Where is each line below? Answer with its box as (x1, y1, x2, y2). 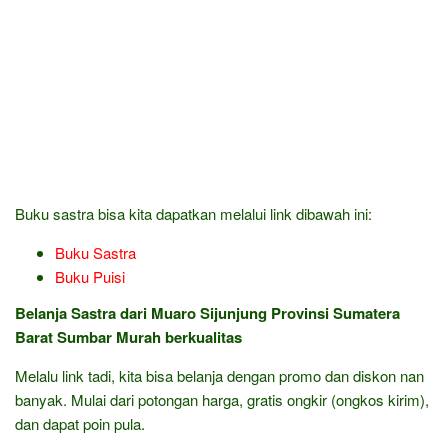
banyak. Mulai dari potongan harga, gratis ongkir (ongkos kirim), (15, 388, 429, 410)
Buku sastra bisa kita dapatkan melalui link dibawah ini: (15, 203, 372, 224)
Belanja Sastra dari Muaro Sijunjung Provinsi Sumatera (15, 301, 400, 324)
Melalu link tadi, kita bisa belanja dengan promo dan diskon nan (15, 364, 424, 386)
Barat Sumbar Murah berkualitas (15, 325, 242, 348)
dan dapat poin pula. (15, 412, 145, 434)
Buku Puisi (55, 266, 125, 287)
